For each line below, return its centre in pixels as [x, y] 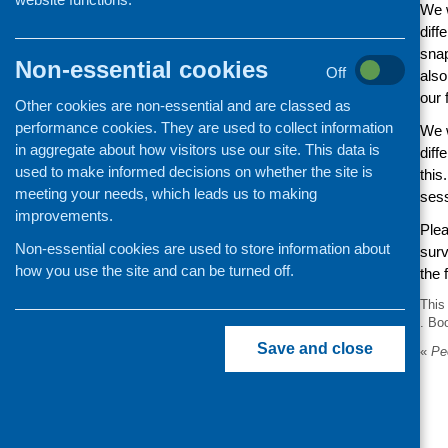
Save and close [315, 348]
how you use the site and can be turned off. [154, 270]
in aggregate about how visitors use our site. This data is [197, 149]
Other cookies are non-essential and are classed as [183, 105]
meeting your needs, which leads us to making [166, 193]
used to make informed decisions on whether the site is [194, 171]
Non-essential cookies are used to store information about [202, 248]
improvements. [64, 215]
